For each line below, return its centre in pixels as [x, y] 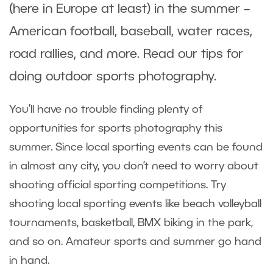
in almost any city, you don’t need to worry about [134, 166]
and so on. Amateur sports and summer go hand [135, 242]
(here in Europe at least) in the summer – [129, 9]
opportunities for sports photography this [116, 128]
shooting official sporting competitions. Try [118, 185]
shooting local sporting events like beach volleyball [135, 204]
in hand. [31, 261]
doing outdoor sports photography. [115, 77]
